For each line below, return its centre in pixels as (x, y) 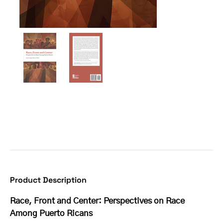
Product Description (48, 180)
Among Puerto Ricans (51, 214)
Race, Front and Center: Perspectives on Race (97, 201)
